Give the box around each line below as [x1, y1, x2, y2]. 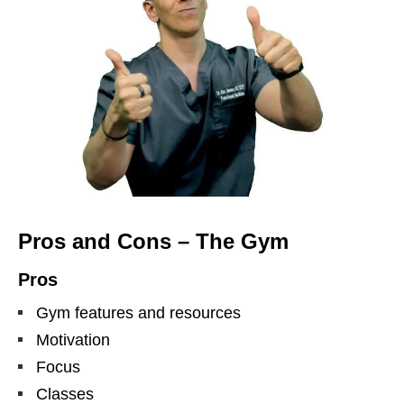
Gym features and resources [36, 304, 241, 323]
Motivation [36, 331, 110, 350]
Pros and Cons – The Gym [18, 229, 289, 254]
